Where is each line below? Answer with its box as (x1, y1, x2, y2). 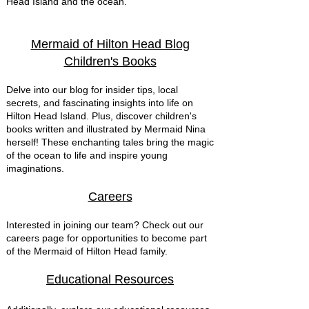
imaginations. (6, 163, 64, 174)
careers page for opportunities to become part (6, 232, 207, 243)
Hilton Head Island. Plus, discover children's (6, 110, 197, 121)
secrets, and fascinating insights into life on (6, 97, 193, 108)
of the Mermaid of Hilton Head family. (6, 246, 168, 257)
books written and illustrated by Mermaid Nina (6, 123, 206, 134)
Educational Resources (46, 272, 174, 286)
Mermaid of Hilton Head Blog (30, 37, 190, 51)
